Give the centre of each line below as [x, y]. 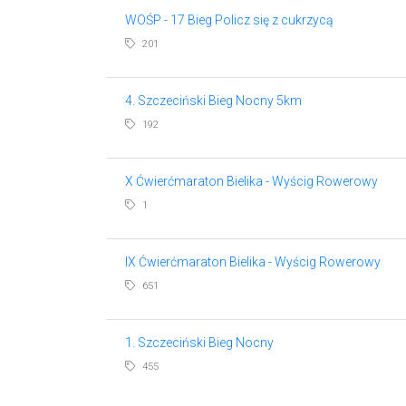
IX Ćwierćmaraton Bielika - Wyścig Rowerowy [252, 261]
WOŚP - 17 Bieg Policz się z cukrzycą [229, 19]
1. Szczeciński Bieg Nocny [199, 342]
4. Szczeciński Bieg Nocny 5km [213, 100]
